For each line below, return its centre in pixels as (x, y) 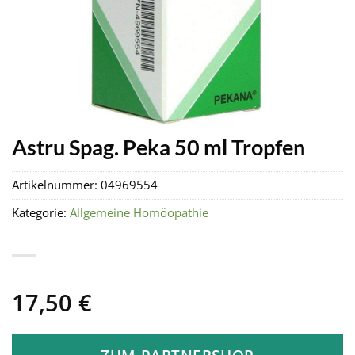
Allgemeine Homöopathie (139, 213)
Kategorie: (41, 213)
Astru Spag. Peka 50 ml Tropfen (158, 147)
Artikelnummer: (56, 185)
